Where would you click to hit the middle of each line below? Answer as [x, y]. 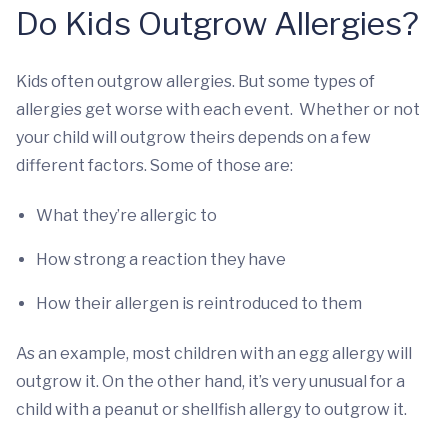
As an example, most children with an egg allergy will [214, 353]
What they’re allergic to [126, 215]
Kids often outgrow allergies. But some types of [195, 81]
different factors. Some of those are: [154, 165]
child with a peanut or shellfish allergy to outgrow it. [211, 409]
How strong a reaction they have [161, 259]
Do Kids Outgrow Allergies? [217, 23]
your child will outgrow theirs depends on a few [193, 137]
